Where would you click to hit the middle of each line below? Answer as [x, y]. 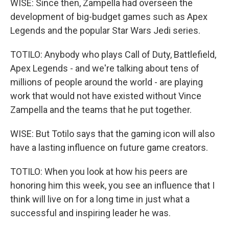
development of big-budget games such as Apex [109, 17]
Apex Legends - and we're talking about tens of [105, 68]
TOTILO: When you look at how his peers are [99, 171]
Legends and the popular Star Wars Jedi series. [105, 30]
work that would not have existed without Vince [106, 96]
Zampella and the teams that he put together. [101, 110]
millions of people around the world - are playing [107, 82]
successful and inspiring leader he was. [90, 213]
